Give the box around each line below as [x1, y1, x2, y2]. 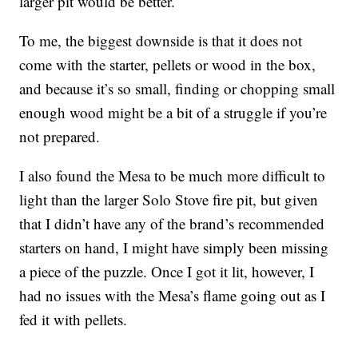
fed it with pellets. [19, 309, 128, 330]
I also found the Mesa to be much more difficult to [19, 165, 326, 186]
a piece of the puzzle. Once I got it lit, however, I [19, 261, 315, 282]
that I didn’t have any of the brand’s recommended [19, 213, 325, 234]
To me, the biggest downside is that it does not [19, 30, 303, 51]
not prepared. [19, 126, 101, 147]
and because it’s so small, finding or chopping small [19, 78, 336, 99]
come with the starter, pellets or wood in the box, [19, 54, 316, 75]
